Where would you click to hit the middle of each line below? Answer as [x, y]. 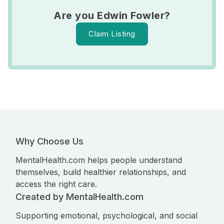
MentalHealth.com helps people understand [99, 160]
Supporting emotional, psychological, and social [106, 215]
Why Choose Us [49, 141]
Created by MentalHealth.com [79, 197]
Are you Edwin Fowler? [112, 15]
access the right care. [56, 184]
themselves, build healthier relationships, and [101, 172]
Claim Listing [112, 34]
